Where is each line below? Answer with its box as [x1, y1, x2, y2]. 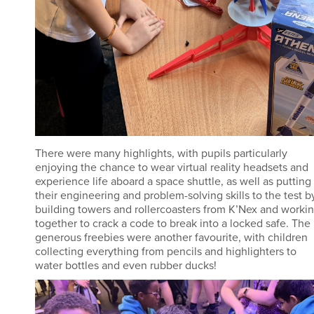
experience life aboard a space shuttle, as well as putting [35, 174, 311, 189]
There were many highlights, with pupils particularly [35, 146, 287, 161]
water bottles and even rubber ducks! [35, 258, 217, 273]
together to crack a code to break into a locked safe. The [35, 216, 310, 231]
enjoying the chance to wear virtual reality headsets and [35, 160, 308, 175]
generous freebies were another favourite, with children [35, 230, 308, 245]
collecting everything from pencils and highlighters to [35, 244, 296, 259]
